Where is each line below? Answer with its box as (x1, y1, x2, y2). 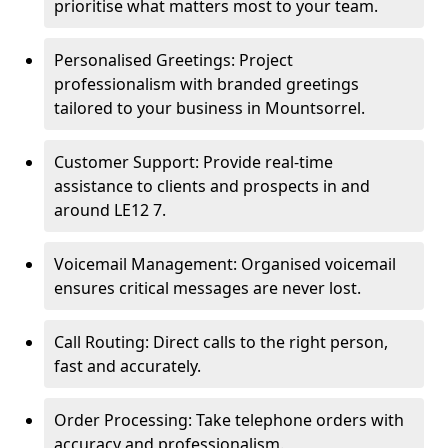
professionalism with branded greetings (54, 73, 359, 95)
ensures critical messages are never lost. (54, 277, 361, 299)
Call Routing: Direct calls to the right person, (54, 331, 388, 353)
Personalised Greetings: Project (54, 49, 293, 71)
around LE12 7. (54, 199, 166, 221)
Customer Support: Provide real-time (54, 151, 333, 173)
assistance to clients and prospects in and (54, 175, 370, 197)
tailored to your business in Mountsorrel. (54, 97, 365, 119)
